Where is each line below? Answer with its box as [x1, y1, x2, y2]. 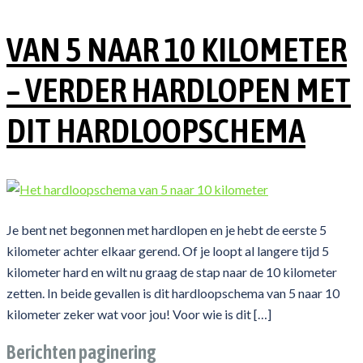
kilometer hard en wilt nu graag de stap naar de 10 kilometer [6, 264, 337, 280]
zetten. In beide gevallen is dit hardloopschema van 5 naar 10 [6, 285, 340, 301]
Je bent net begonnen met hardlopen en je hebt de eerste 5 [6, 222, 327, 238]
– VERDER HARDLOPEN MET [6, 70, 351, 110]
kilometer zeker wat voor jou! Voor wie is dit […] [6, 306, 271, 322]
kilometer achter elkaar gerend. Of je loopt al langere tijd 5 [6, 243, 329, 259]
